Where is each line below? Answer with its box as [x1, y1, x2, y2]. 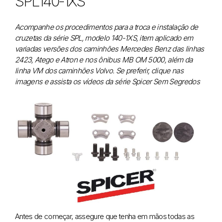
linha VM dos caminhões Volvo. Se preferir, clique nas [15, 66, 183, 76]
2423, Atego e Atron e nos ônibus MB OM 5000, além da [15, 55, 193, 65]
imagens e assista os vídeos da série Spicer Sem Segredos [15, 77, 200, 87]
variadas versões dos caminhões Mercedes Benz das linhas [15, 44, 204, 54]
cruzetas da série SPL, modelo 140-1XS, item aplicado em [15, 33, 193, 43]
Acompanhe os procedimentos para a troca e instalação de [15, 22, 198, 32]
